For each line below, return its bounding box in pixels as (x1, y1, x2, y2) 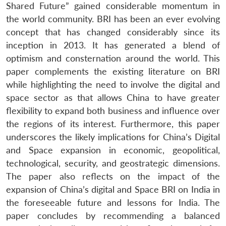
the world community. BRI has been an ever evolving (6, 13, 220, 24)
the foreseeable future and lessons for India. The (6, 197, 220, 208)
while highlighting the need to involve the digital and (6, 79, 220, 90)
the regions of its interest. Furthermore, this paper (6, 118, 220, 129)
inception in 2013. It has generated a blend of (6, 39, 220, 50)
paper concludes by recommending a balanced (6, 210, 220, 221)
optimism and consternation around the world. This (6, 52, 220, 64)
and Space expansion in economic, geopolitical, (6, 144, 220, 155)
